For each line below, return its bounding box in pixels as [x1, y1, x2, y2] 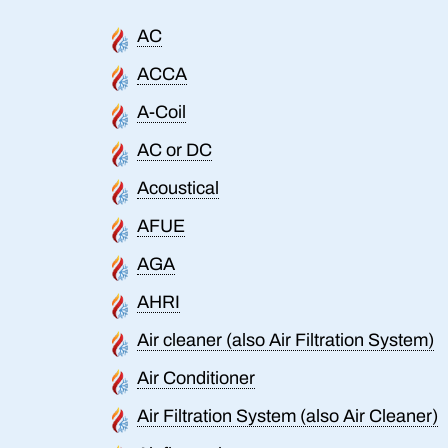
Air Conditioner [137, 367, 255, 388]
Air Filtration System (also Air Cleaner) [137, 405, 438, 426]
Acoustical [137, 177, 219, 198]
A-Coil [137, 101, 186, 122]
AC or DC [137, 139, 212, 160]
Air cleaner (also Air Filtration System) [137, 329, 434, 350]
